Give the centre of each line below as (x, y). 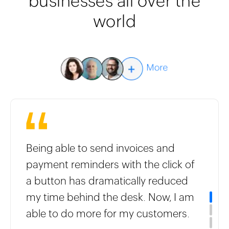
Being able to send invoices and (101, 148)
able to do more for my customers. (108, 214)
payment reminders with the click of (111, 165)
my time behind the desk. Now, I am (110, 197)
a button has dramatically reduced (107, 181)
